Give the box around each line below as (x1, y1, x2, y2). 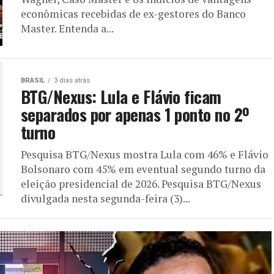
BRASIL (21, 76, 45, 84)
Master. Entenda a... (21, 21, 114, 35)
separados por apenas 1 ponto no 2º (21, 102, 250, 127)
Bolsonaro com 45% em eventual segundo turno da (21, 162, 265, 176)
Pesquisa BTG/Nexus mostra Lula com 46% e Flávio (21, 147, 268, 161)
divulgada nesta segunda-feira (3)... (21, 191, 190, 206)
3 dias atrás (54, 76, 90, 84)
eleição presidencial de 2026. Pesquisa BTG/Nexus (21, 177, 261, 191)
